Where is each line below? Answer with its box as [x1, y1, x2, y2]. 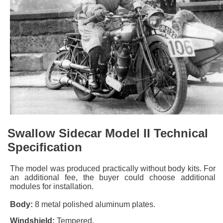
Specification [7, 140, 82, 154]
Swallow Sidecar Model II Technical [7, 126, 208, 140]
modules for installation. [10, 182, 94, 191]
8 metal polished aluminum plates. [33, 200, 155, 209]
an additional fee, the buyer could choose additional [10, 173, 216, 182]
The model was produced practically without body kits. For [10, 164, 216, 173]
